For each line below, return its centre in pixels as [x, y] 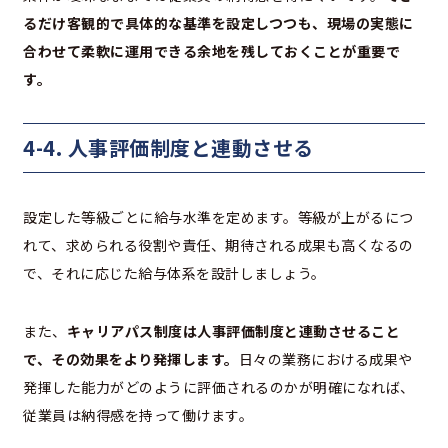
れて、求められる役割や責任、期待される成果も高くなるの [218, 244]
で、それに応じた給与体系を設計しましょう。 [174, 272]
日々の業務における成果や [325, 358]
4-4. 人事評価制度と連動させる [168, 147]
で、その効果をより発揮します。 [131, 358]
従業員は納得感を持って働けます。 [138, 414]
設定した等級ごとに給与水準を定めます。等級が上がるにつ [218, 216]
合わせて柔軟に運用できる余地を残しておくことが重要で [211, 50]
